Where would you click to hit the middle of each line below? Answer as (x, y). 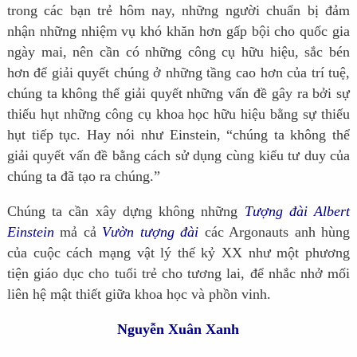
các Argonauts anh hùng (275, 231)
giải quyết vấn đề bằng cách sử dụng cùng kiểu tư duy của (178, 155)
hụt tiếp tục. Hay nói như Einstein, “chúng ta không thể (178, 134)
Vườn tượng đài (151, 231)
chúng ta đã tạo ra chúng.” (83, 176)
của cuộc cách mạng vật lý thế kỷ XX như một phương (178, 252)
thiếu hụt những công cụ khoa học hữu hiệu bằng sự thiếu (178, 114)
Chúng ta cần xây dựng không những (126, 211)
